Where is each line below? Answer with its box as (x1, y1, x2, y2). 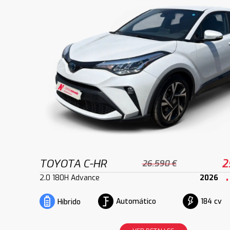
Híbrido (57, 197, 81, 207)
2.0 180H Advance (40, 172, 100, 183)
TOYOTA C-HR (40, 156, 107, 171)
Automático (116, 197, 156, 207)
